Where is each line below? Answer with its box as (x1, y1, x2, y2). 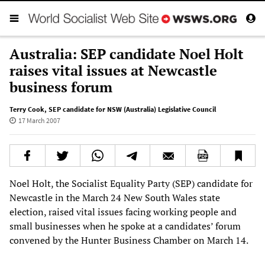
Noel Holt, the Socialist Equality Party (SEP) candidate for (9, 176, 253, 190)
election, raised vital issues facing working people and (9, 205, 237, 218)
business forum (9, 77, 112, 96)
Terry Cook (9, 104, 44, 114)
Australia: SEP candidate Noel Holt (9, 44, 244, 63)
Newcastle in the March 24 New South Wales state (9, 190, 220, 204)
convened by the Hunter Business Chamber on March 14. (9, 233, 248, 247)
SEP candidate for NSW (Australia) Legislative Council (49, 104, 216, 114)
